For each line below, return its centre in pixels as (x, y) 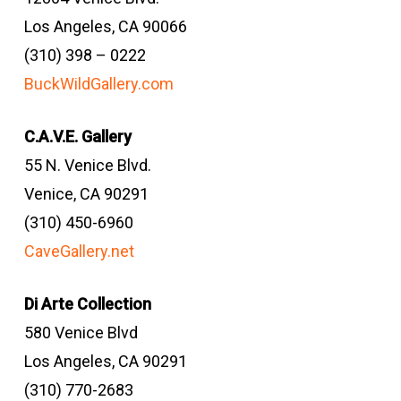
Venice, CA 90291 (86, 194)
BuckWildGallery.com (100, 84)
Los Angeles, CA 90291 (105, 361)
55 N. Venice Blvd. (87, 165)
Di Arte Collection (87, 304)
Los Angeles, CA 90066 (105, 26)
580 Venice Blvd (81, 333)
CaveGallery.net (82, 251)
